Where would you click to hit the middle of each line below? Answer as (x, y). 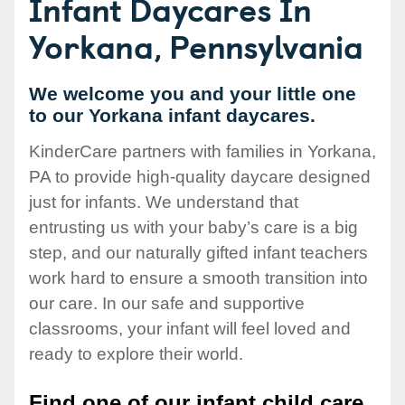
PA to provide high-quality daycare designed (200, 177)
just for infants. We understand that (164, 202)
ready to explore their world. (136, 354)
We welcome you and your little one (193, 94)
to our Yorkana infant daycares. (172, 115)
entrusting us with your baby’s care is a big (193, 228)
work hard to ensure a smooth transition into (198, 278)
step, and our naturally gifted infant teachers (198, 253)
